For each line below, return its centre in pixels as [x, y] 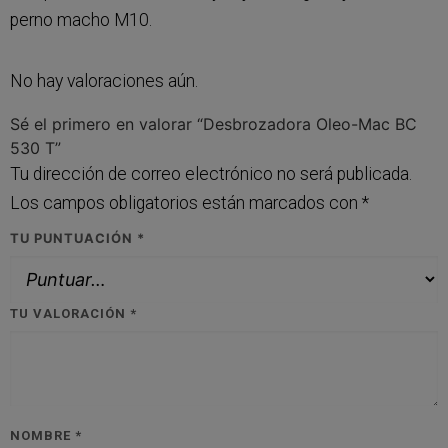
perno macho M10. [81, 19]
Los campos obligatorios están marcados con [186, 202]
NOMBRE [42, 435]
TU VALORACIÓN [70, 313]
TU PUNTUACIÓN [73, 237]
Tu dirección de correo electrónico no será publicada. [211, 173]
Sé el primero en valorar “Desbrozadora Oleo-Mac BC [213, 123]
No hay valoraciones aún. [104, 80]
